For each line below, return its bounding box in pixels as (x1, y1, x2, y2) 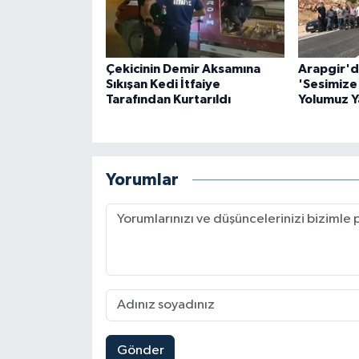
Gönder (116, 343, 164, 357)
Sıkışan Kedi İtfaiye (105, 77, 220, 91)
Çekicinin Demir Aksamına (105, 62, 260, 75)
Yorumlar (105, 171, 179, 189)
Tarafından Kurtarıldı (105, 92, 231, 106)
